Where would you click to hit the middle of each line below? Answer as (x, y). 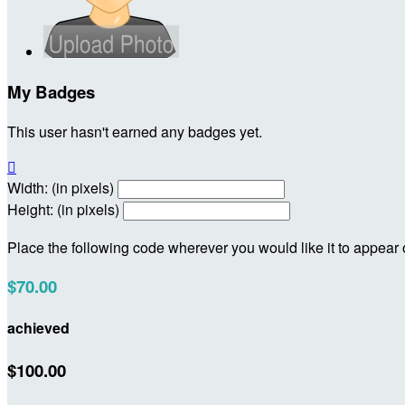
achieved (38, 328)
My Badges (51, 91)
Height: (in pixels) (63, 209)
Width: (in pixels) (61, 187)
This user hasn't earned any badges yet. (135, 131)
